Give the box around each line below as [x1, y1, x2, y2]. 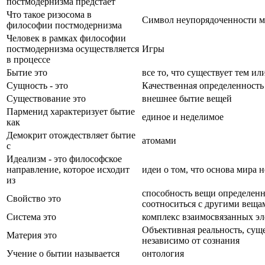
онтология [142, 248, 184, 258]
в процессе [7, 54, 50, 64]
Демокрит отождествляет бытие [7, 130, 135, 140]
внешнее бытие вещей [142, 93, 232, 104]
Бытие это [7, 67, 47, 77]
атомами [142, 135, 176, 146]
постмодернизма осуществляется [7, 43, 139, 54]
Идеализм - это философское [7, 153, 122, 164]
